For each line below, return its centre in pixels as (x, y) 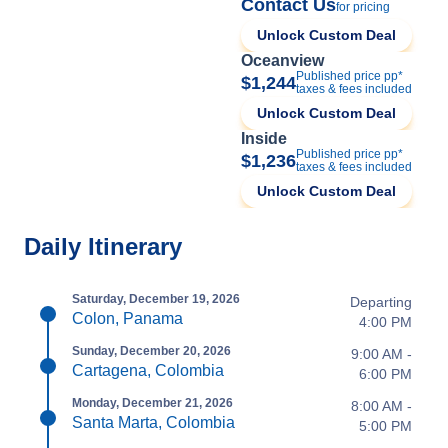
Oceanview (282, 60)
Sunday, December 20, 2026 (151, 350)
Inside (264, 138)
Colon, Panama (127, 318)
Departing (381, 301)
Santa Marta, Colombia (153, 422)
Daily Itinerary (103, 246)
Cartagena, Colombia (148, 370)
